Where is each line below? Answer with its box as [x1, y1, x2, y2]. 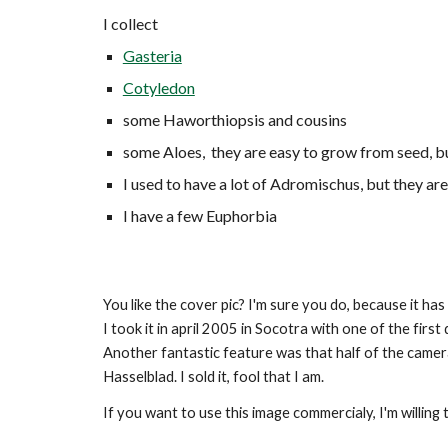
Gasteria [122, 46, 182, 65]
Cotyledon [122, 78, 195, 97]
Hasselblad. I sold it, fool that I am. [102, 368, 324, 385]
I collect [102, 14, 158, 33]
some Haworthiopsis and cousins [122, 110, 347, 129]
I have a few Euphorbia [122, 206, 277, 225]
